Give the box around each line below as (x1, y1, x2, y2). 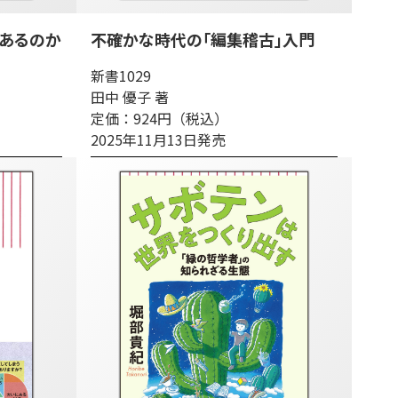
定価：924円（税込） (91, 107, 228, 129)
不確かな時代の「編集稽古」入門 (91, 28, 314, 51)
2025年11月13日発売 (91, 129, 226, 150)
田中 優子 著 (91, 86, 169, 107)
